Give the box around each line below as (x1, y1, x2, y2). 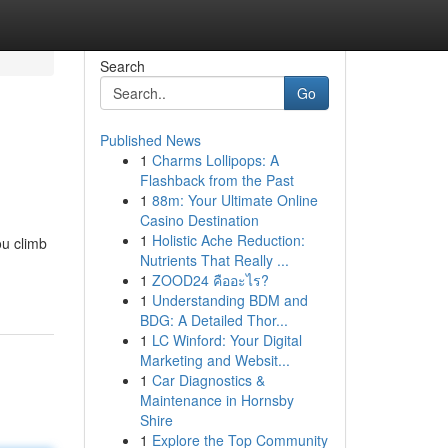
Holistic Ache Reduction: (151, 230, 305, 250)
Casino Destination (139, 210, 259, 230)
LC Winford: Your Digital (151, 330, 302, 350)
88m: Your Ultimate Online (151, 190, 318, 210)
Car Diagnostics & (151, 370, 265, 390)
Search (99, 56, 145, 76)
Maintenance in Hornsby (139, 390, 294, 410)
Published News (99, 130, 201, 150)
